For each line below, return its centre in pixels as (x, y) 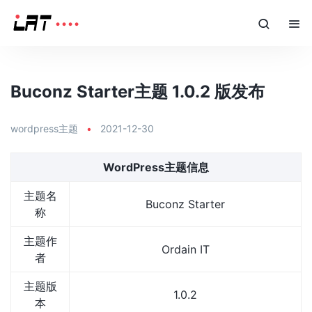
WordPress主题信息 (156, 167)
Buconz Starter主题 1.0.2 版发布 (138, 92)
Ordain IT (185, 249)
